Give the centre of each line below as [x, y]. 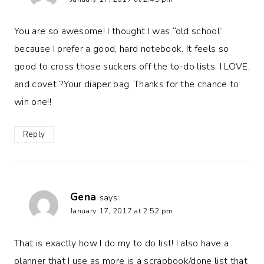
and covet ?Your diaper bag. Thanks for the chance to [127, 85]
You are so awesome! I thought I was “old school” [119, 32]
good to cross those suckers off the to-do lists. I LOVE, [132, 67]
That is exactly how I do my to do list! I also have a [121, 243]
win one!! [33, 102]
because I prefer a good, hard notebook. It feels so [122, 49]
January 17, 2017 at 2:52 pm [122, 211]
